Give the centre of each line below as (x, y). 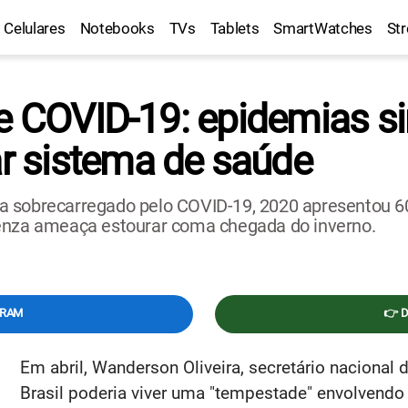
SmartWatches (323, 28)
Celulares (35, 28)
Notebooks (117, 28)
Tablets (235, 28)
